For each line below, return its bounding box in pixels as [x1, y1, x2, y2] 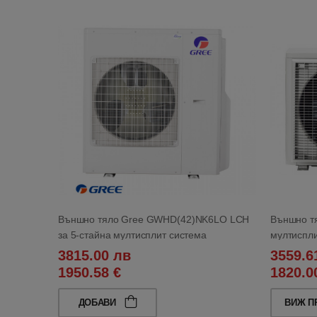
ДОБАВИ [78, 296, 119, 308]
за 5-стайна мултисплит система [58, 229, 207, 241]
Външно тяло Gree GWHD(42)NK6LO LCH [58, 213, 250, 225]
